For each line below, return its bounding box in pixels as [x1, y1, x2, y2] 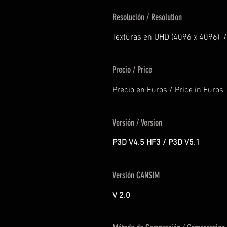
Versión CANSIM [112, 169, 160, 181]
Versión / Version [112, 117, 162, 128]
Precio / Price [112, 64, 152, 75]
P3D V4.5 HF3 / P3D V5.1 [112, 137, 200, 148]
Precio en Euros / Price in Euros [112, 85, 223, 95]
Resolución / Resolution [112, 11, 182, 23]
